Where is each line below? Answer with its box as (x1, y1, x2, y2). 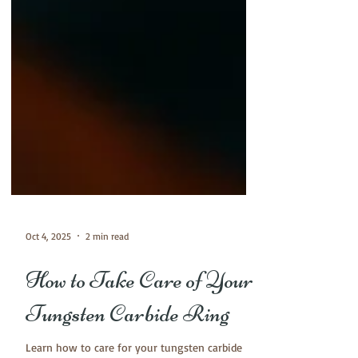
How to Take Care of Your (26, 297, 253, 328)
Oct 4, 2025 (26, 261, 71, 274)
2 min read (86, 261, 129, 274)
